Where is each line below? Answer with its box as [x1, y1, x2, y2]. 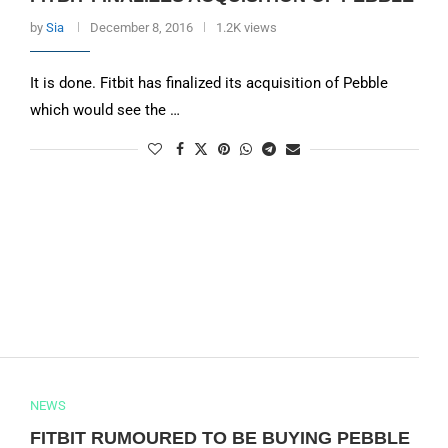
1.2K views [215, 20, 277, 35]
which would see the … [29, 101, 180, 119]
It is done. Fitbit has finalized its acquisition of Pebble [29, 74, 388, 92]
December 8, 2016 [89, 20, 193, 35]
